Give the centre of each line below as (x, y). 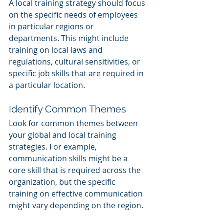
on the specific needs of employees (74, 15)
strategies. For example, (54, 147)
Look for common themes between (74, 123)
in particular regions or (52, 27)
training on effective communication (77, 194)
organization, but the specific (63, 182)
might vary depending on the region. (76, 206)
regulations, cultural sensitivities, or (76, 62)
